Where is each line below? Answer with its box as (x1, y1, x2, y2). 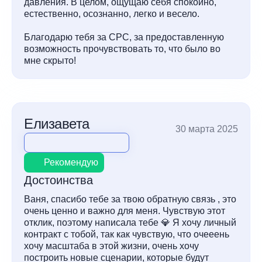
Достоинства (24, 174, 93, 187)
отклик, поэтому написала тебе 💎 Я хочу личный (24, 218, 236, 227)
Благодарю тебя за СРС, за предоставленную (24, 32, 224, 42)
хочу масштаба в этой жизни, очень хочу (24, 241, 199, 251)
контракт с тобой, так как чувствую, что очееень (24, 229, 229, 239)
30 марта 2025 (175, 124, 238, 134)
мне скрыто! (24, 56, 76, 65)
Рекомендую (44, 157, 98, 167)
